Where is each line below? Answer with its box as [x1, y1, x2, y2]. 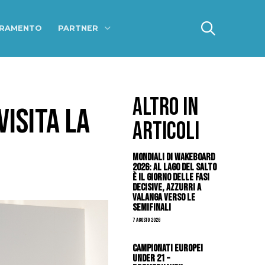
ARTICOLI [132, 117, 200, 146]
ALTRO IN [132, 93, 199, 122]
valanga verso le [132, 190, 196, 203]
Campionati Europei [132, 242, 203, 255]
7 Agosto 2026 [132, 216, 161, 224]
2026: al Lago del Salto [132, 160, 217, 173]
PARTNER [57, 24, 98, 33]
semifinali [132, 201, 172, 214]
